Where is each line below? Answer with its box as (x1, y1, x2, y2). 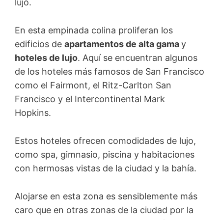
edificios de (15, 39, 64, 50)
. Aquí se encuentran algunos (78, 53, 197, 63)
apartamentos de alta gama (64, 39, 181, 50)
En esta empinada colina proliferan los (15, 25, 173, 36)
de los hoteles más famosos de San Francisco (15, 66, 204, 77)
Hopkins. (15, 108, 54, 118)
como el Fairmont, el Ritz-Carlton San (15, 80, 171, 91)
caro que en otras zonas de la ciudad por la (15, 204, 193, 215)
